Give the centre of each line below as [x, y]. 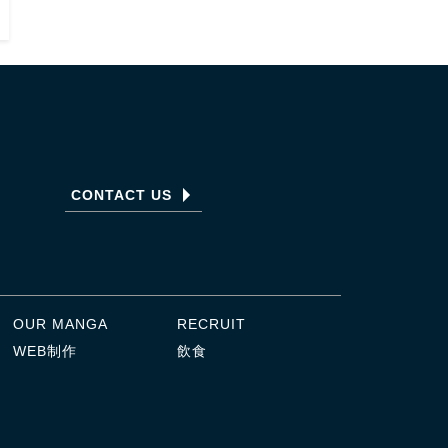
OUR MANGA [61, 324]
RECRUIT [212, 324]
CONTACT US [121, 194]
